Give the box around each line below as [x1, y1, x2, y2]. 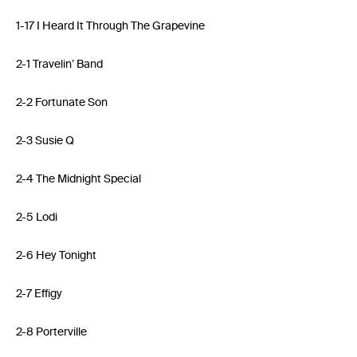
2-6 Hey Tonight [16, 249, 96, 262]
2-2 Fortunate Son [16, 96, 108, 109]
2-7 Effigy [16, 287, 62, 300]
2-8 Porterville [16, 325, 87, 339]
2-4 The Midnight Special [16, 172, 141, 186]
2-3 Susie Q [16, 134, 74, 147]
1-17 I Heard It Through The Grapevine [16, 19, 205, 33]
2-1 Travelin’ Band [16, 57, 103, 71]
